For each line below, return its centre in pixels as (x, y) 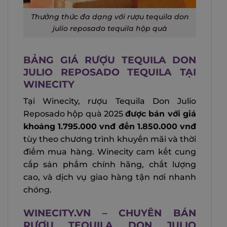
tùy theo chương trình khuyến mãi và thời (110, 139)
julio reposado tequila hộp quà (110, 28)
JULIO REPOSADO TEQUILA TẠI (110, 72)
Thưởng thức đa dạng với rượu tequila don (110, 17)
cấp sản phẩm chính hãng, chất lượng (110, 165)
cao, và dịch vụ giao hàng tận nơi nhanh (110, 177)
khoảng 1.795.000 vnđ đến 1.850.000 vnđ (110, 127)
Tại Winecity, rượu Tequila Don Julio (110, 101)
